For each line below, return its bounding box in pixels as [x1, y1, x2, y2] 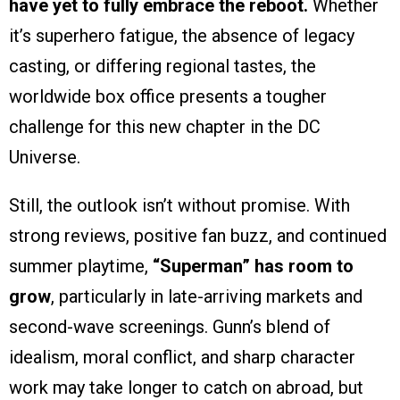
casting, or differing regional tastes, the [9, 54, 316, 77]
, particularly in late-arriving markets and [51, 285, 362, 307]
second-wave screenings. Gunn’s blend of [9, 315, 330, 337]
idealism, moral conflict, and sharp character [9, 346, 355, 368]
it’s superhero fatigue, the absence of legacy [9, 24, 354, 46]
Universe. [9, 146, 80, 168]
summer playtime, [9, 254, 153, 277]
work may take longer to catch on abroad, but [9, 376, 363, 398]
